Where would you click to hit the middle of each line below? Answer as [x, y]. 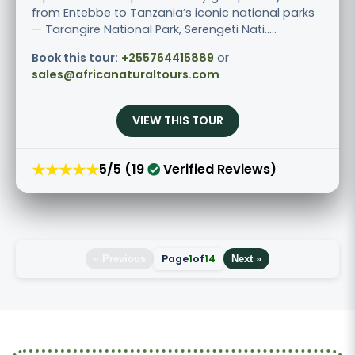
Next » [246, 259]
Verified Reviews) [218, 170]
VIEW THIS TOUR [177, 120]
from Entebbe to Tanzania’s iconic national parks [173, 12]
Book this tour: [75, 57]
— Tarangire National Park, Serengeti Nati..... [154, 29]
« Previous [120, 259]
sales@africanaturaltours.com [126, 74]
